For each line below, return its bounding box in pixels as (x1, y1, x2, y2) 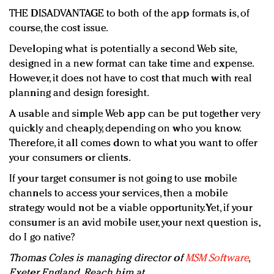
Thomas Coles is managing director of (9, 253, 185, 264)
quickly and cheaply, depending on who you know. (9, 124, 240, 135)
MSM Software (185, 253, 248, 264)
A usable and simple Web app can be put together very (9, 109, 261, 120)
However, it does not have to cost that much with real (9, 73, 253, 84)
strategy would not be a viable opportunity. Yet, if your (9, 203, 253, 214)
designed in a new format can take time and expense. (9, 59, 254, 70)
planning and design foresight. (9, 88, 150, 99)
